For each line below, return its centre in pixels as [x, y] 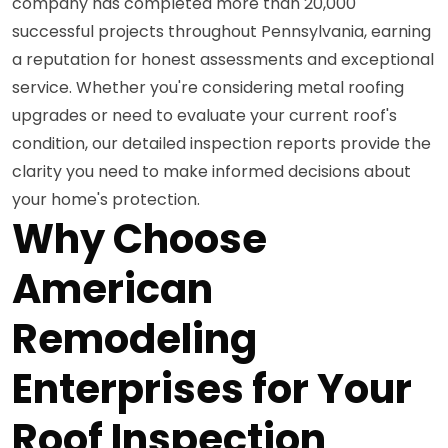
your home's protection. [106, 199]
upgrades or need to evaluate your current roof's [204, 115]
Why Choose [139, 238]
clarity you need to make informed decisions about [211, 171]
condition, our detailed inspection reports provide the [221, 143]
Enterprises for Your [212, 388]
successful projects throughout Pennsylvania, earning [221, 31]
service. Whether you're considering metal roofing [208, 87]
